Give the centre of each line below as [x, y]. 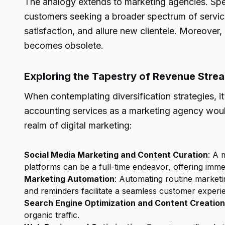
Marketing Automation [69, 179]
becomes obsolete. [64, 45]
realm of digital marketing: [78, 125]
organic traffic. [52, 215]
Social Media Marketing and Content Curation [116, 155]
